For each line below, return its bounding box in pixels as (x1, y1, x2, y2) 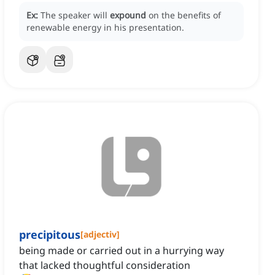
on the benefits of (149, 9, 221, 21)
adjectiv (83, 228, 117, 241)
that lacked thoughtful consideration (19, 258, 190, 273)
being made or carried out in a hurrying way (19, 244, 224, 258)
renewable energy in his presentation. (26, 21, 184, 34)
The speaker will (41, 9, 110, 21)
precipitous (19, 227, 80, 242)
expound (110, 9, 146, 21)
